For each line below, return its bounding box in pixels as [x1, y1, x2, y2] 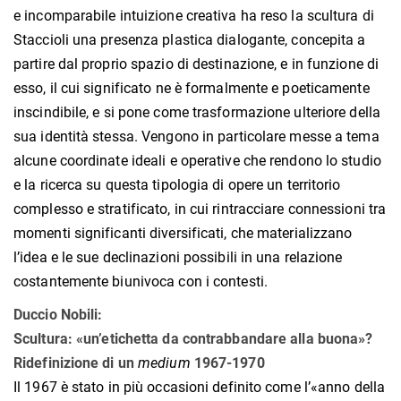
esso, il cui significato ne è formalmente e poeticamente [13, 80, 370, 98]
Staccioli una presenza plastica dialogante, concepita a [13, 31, 366, 49]
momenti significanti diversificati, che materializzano [13, 225, 353, 243]
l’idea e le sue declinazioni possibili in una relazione [13, 249, 343, 267]
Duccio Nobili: [13, 306, 103, 324]
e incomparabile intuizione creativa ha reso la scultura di [13, 7, 374, 25]
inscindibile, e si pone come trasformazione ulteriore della [13, 104, 380, 122]
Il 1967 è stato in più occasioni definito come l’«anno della [13, 379, 386, 397]
